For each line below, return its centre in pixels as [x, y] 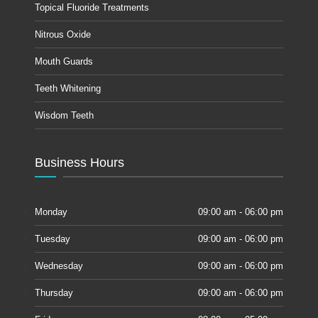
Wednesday [59, 265]
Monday [51, 212]
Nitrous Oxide [63, 34]
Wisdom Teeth [65, 115]
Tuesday [53, 238]
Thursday [54, 292]
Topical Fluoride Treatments [92, 7]
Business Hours [80, 162]
